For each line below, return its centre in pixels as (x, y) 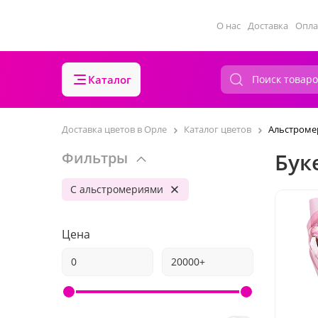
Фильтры (95, 158)
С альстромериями (117, 189)
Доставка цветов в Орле (114, 129)
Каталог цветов (218, 129)
